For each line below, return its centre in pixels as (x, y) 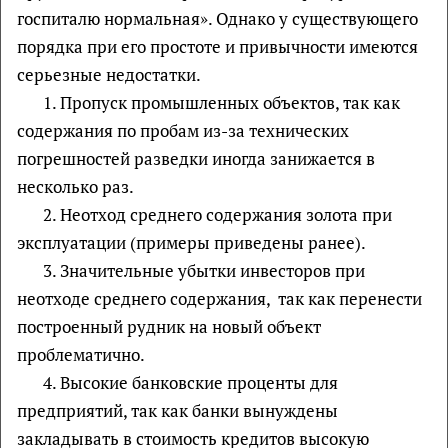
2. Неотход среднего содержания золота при (217, 214)
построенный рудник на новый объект (169, 326)
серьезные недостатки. (109, 74)
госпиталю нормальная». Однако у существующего (217, 18)
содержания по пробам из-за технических (183, 130)
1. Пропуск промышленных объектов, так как (221, 102)
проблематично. (81, 354)
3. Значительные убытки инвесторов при (203, 270)
